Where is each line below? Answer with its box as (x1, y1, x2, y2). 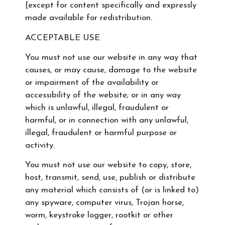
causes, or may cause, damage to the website (25, 66, 197, 74)
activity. (25, 141, 55, 150)
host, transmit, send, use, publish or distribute (25, 173, 195, 182)
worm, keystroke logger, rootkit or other (25, 211, 173, 220)
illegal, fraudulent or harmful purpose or (25, 129, 177, 137)
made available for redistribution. (25, 14, 152, 23)
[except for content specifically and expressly (25, 1, 196, 10)
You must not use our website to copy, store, (25, 161, 191, 170)
